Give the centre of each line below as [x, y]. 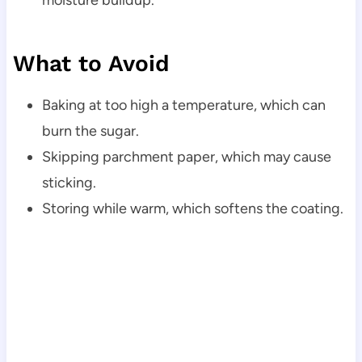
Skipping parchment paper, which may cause [186, 156]
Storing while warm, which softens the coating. [192, 208]
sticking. [69, 182]
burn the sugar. [90, 130]
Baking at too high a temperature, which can [183, 105]
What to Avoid [91, 63]
